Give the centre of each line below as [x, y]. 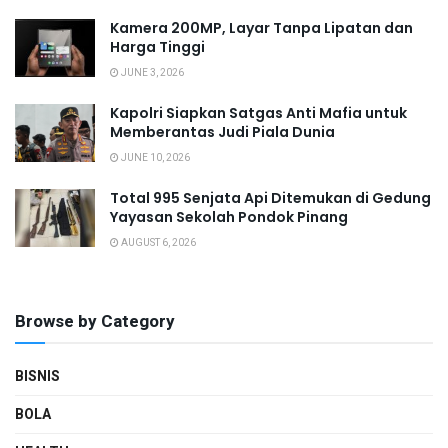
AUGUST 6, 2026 [157, 243]
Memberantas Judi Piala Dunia [222, 132]
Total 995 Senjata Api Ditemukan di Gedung [270, 198]
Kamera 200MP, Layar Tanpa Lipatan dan [261, 28]
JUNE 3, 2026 [151, 73]
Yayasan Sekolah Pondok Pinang [229, 217]
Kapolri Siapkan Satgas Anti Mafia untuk [258, 113]
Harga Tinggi [157, 47]
